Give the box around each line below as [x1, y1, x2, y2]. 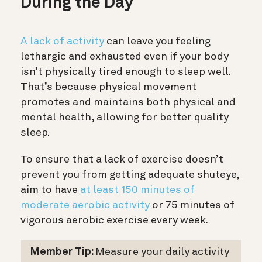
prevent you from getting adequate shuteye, [20, 170, 239, 181]
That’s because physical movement [20, 82, 196, 93]
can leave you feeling [104, 36, 211, 47]
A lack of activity [20, 36, 104, 47]
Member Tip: [30, 247, 95, 258]
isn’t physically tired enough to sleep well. [20, 67, 230, 78]
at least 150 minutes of [80, 185, 195, 196]
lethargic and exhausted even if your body [20, 51, 229, 63]
